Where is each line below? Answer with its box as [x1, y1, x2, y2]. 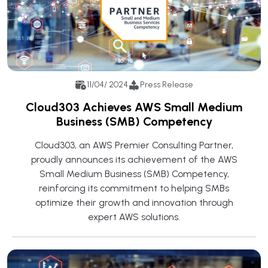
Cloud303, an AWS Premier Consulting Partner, [35, 139, 233, 151]
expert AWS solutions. [88, 211, 180, 223]
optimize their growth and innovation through [35, 196, 233, 208]
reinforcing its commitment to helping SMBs [39, 182, 229, 194]
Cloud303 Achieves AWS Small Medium [26, 99, 242, 114]
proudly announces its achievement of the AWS [31, 153, 237, 165]
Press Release [140, 80, 193, 90]
